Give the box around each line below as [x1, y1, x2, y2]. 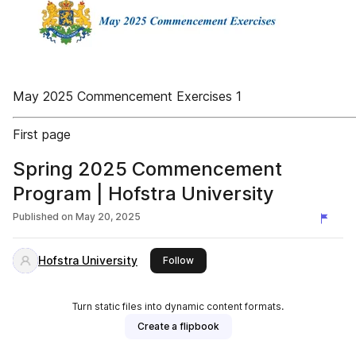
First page [13, 126, 71, 142]
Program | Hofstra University [13, 182, 274, 205]
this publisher [193, 253, 257, 265]
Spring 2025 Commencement [13, 157, 282, 180]
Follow [163, 254, 194, 266]
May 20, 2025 [75, 211, 141, 222]
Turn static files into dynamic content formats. [72, 300, 284, 312]
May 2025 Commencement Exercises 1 [13, 88, 242, 104]
